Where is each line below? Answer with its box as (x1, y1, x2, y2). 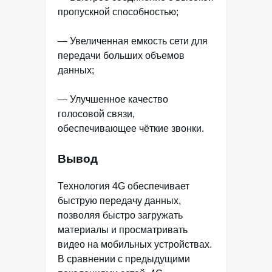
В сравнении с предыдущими (58, 253, 190, 264)
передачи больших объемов (58, 50, 185, 61)
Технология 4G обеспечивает (58, 180, 189, 191)
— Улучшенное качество (58, 93, 168, 104)
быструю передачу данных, (58, 195, 181, 206)
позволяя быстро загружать (58, 209, 183, 220)
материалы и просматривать (58, 224, 188, 235)
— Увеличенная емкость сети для (58, 35, 208, 46)
